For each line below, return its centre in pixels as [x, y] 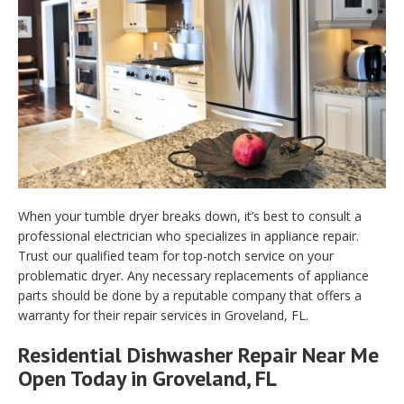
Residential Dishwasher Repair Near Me [198, 355]
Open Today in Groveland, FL [147, 379]
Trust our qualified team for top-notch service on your [176, 256]
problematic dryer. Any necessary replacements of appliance [193, 276]
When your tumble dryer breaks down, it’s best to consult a [190, 216]
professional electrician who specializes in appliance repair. [188, 236]
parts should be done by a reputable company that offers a [190, 296]
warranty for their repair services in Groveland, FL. [163, 316]
